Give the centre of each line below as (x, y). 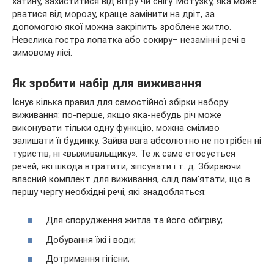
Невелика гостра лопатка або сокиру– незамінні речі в (129, 39)
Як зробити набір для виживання (107, 83)
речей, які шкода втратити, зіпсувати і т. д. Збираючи (127, 166)
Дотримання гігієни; (88, 259)
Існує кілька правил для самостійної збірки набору (120, 102)
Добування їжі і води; (91, 239)
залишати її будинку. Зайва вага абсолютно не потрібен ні (137, 140)
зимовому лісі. (42, 52)
